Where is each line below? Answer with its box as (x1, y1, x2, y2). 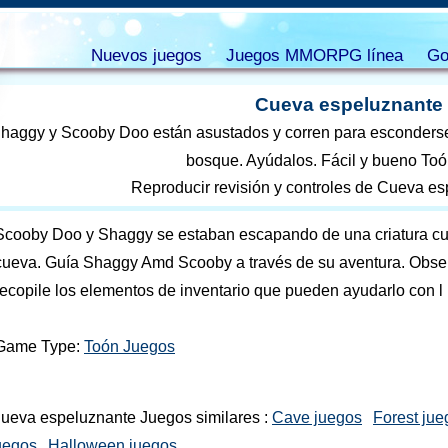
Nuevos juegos (90, 46, 202, 65)
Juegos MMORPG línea (225, 46, 403, 65)
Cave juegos (272, 409, 362, 426)
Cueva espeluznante (255, 94, 443, 115)
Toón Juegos (84, 338, 175, 355)
